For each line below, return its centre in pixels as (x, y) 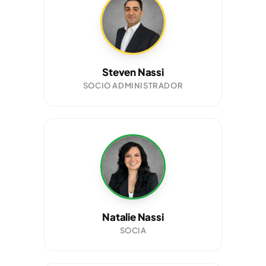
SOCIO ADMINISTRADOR (133, 86)
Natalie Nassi (133, 217)
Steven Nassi (133, 72)
